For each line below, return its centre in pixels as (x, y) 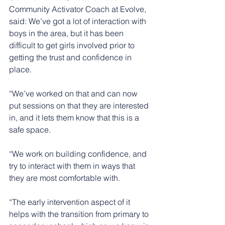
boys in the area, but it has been (67, 33)
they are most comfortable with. (65, 178)
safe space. (30, 129)
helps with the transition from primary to (80, 214)
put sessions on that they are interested (80, 105)
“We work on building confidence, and (79, 153)
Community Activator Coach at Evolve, (79, 9)
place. (20, 69)
